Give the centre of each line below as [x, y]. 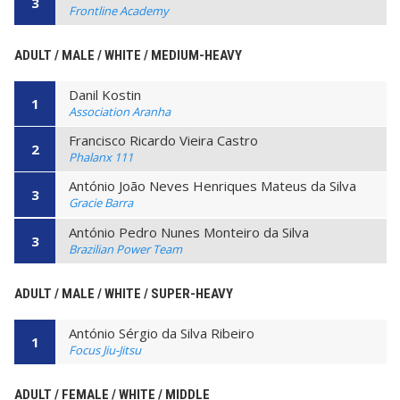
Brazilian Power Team [125, 249]
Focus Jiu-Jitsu [105, 350]
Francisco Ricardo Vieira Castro [163, 140]
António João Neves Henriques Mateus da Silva [212, 186]
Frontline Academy [119, 10]
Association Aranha [120, 111]
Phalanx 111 [101, 157]
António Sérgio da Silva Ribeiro [162, 333]
